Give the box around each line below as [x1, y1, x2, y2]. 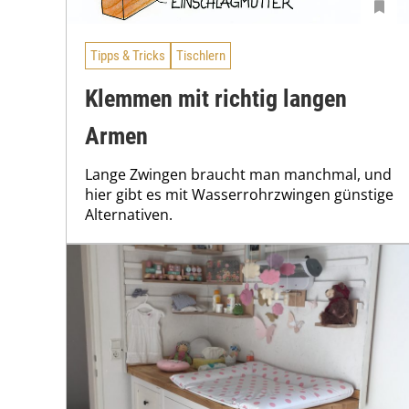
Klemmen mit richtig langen [85, 84, 347, 112]
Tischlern [176, 47, 225, 65]
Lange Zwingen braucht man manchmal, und [85, 163, 392, 184]
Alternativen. [85, 204, 173, 225]
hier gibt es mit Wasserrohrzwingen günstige [85, 184, 393, 204]
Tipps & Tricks [90, 47, 165, 65]
